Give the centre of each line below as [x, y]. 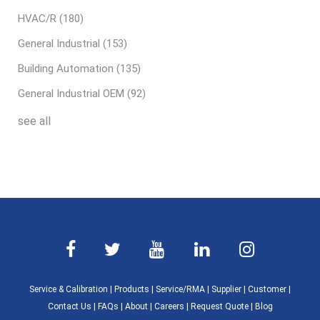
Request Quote [219, 307]
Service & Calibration [69, 290]
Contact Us [69, 307]
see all [34, 121]
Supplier [226, 290]
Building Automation [67, 69]
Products [132, 290]
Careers [169, 307]
